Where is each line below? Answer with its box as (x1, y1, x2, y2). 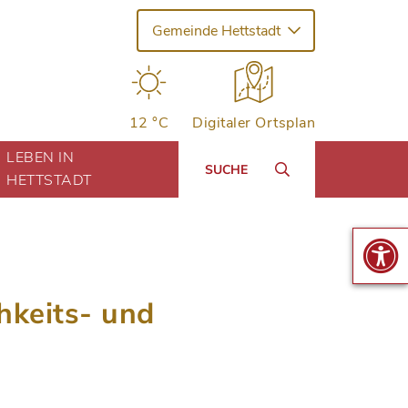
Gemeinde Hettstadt (151, 20, 280, 41)
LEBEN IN (6, 148, 75, 168)
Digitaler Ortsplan (192, 112, 315, 133)
